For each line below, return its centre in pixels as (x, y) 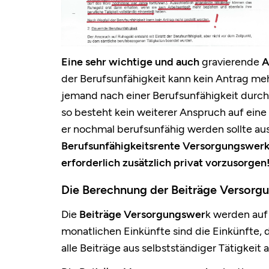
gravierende (231, 62)
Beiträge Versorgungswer (142, 215)
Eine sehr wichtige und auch (131, 62)
